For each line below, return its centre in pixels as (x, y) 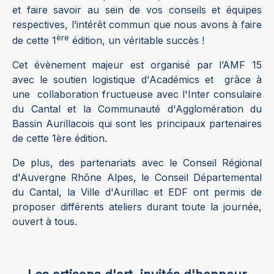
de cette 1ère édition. (60, 139)
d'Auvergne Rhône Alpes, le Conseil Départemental (137, 178)
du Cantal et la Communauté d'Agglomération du (137, 109)
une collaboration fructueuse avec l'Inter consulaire (137, 94)
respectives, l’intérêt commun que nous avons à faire (137, 24)
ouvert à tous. (45, 222)
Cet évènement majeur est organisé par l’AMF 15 (137, 65)
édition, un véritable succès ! (137, 41)
